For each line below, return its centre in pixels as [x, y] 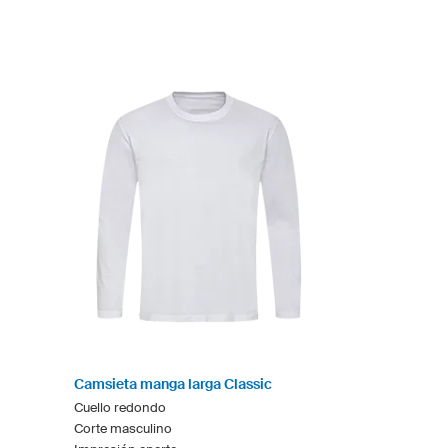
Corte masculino [123, 428]
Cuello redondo [120, 407]
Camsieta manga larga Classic [173, 383]
